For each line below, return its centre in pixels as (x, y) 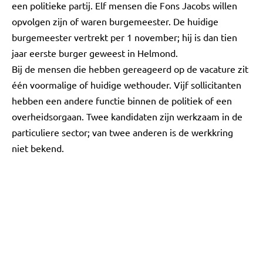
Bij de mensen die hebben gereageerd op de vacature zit (130, 69)
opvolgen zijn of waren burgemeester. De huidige (115, 21)
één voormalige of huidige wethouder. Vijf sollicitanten (127, 85)
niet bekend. (38, 148)
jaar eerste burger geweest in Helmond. (95, 53)
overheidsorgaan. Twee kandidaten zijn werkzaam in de (127, 116)
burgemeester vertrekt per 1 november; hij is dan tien (124, 37)
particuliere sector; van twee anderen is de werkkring (122, 132)
